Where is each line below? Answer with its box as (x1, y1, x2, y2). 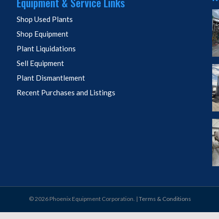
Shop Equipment (16, 29, 68, 39)
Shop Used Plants (16, 15, 73, 24)
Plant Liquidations (16, 44, 76, 53)
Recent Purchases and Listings (16, 88, 115, 97)
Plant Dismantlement (16, 73, 85, 83)
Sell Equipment (16, 59, 64, 68)
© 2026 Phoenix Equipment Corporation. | (28, 195, 139, 203)
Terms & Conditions (139, 195, 191, 203)
